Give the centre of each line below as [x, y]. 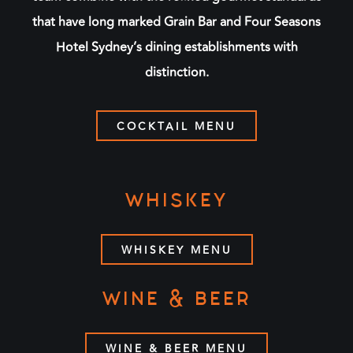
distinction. [176, 72]
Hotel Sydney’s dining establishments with [176, 47]
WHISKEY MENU [176, 250]
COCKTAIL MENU [176, 126]
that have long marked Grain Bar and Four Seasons [176, 22]
